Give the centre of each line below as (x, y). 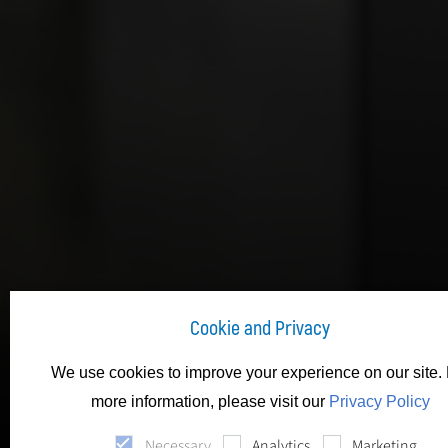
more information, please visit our (209, 401)
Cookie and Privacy (260, 328)
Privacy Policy (379, 401)
